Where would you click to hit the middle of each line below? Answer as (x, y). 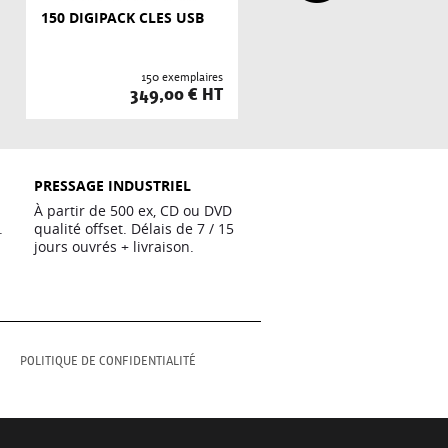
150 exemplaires (182, 77)
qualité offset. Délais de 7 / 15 (133, 228)
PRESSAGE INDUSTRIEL (112, 185)
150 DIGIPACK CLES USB (122, 17)
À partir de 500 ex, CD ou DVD (132, 210)
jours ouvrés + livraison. (113, 246)
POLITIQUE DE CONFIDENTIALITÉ (108, 361)
